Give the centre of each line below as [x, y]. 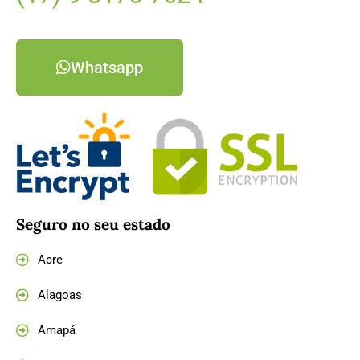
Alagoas [60, 295]
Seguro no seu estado [93, 224]
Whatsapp [107, 67]
